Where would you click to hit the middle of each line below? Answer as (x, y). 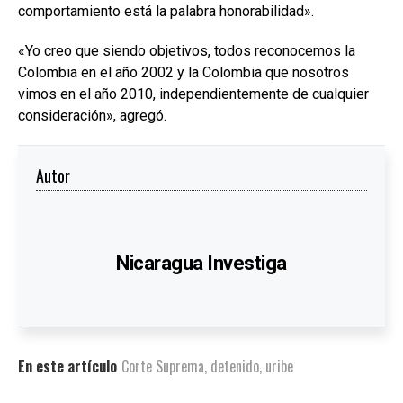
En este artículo (67, 366)
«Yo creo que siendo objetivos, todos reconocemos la (187, 50)
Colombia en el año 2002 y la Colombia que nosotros (184, 72)
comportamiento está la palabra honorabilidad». (166, 11)
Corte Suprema (163, 366)
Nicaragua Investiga (201, 263)
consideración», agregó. (92, 115)
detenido (235, 366)
